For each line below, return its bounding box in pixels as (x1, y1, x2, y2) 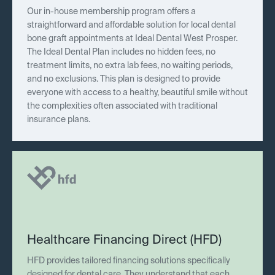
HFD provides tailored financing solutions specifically (27, 257, 230, 266)
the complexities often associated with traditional (27, 102, 217, 111)
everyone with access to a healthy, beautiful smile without (27, 88, 248, 98)
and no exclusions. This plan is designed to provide (27, 75, 220, 84)
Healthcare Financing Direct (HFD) (27, 234, 222, 247)
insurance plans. (27, 115, 90, 125)
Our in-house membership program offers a (27, 7, 196, 17)
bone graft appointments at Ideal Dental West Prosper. (27, 34, 238, 44)
